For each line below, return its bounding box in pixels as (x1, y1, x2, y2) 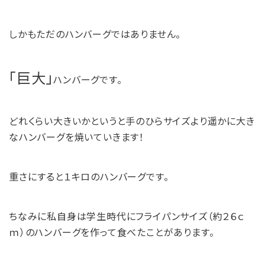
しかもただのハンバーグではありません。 (9, 27, 182, 41)
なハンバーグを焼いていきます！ (9, 130, 145, 144)
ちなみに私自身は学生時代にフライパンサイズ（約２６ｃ (9, 209, 244, 223)
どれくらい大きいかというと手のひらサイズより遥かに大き (9, 114, 255, 128)
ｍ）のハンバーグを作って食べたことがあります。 (9, 225, 215, 239)
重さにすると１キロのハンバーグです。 (9, 169, 169, 183)
